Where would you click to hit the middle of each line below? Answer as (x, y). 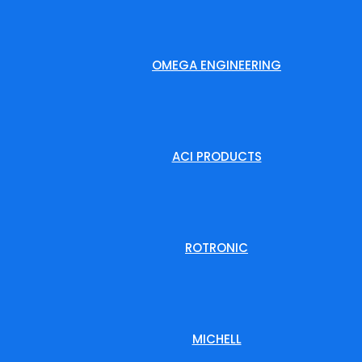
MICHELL (217, 339)
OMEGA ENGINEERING (217, 65)
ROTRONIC (217, 248)
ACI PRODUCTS (217, 156)
